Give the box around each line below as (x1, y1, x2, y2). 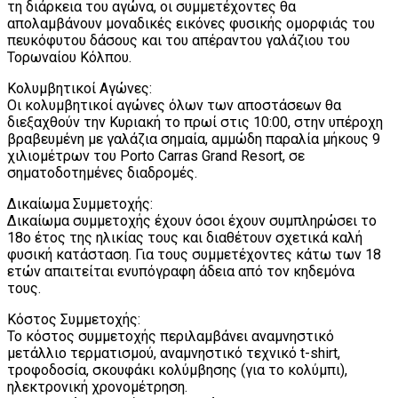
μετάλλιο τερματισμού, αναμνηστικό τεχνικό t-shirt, (7, 344, 340, 362)
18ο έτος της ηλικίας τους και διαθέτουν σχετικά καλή (7, 228, 362, 246)
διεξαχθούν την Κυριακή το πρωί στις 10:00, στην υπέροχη (7, 113, 383, 131)
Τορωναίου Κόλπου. (7, 48, 131, 66)
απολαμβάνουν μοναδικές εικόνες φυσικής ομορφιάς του (7, 14, 375, 32)
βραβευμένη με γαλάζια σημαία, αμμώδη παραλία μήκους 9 (7, 130, 380, 147)
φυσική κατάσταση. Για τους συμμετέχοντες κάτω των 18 (7, 245, 381, 263)
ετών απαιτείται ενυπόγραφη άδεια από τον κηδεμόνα (7, 262, 354, 280)
